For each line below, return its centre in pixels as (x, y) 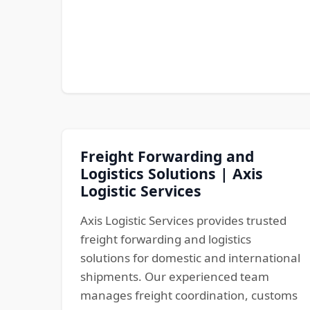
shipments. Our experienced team (174, 276)
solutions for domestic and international (190, 257)
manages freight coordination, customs (189, 295)
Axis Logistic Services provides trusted (183, 220)
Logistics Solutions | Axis (171, 173)
